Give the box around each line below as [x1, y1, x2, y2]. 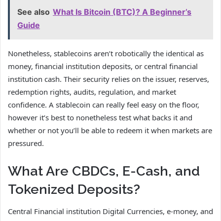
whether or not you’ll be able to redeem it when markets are [8, 125, 212, 135]
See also [17, 6, 50, 17]
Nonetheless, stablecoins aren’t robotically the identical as [8, 48, 204, 58]
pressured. [8, 138, 44, 148]
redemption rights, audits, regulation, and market [8, 86, 176, 97]
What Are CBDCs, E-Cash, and [8, 163, 200, 179]
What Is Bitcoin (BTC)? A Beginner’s [53, 6, 191, 17]
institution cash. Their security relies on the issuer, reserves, [8, 74, 209, 84]
